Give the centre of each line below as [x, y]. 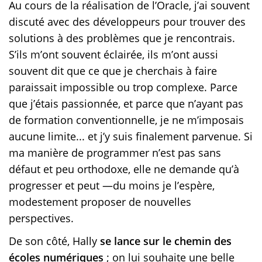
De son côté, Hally [54, 241]
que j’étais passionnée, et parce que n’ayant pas [126, 103]
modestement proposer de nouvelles [100, 201]
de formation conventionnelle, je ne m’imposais [126, 120]
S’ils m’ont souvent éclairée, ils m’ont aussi [113, 54]
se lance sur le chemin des [166, 241]
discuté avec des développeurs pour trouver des [127, 21]
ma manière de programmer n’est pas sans [115, 152]
